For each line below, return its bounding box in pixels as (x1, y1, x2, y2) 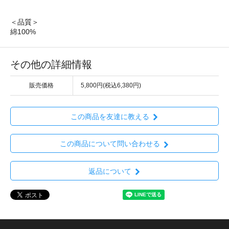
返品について (88, 167, 131, 175)
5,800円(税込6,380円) (81, 81, 141, 89)
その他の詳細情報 (10, 58, 92, 70)
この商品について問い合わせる (59, 140, 160, 148)
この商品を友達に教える (70, 112, 149, 121)
